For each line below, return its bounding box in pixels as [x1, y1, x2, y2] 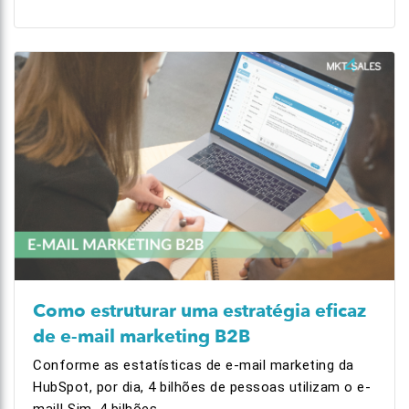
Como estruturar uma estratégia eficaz [33, 299, 366, 323]
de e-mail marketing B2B [33, 324, 250, 349]
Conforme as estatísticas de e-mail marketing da [33, 357, 354, 373]
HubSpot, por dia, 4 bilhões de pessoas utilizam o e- [33, 379, 371, 395]
